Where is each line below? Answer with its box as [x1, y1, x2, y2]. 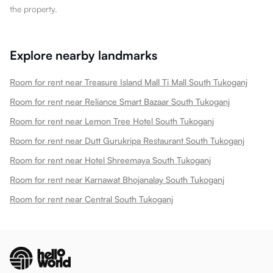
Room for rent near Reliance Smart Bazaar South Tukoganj [10, 96, 230, 107]
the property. [10, 3, 57, 14]
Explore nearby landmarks [10, 47, 157, 63]
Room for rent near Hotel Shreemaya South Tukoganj [10, 154, 211, 165]
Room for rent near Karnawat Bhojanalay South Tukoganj [10, 174, 224, 185]
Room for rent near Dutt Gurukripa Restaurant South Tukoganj [10, 135, 244, 146]
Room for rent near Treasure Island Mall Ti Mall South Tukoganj [10, 76, 247, 87]
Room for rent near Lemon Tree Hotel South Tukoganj [10, 115, 214, 126]
